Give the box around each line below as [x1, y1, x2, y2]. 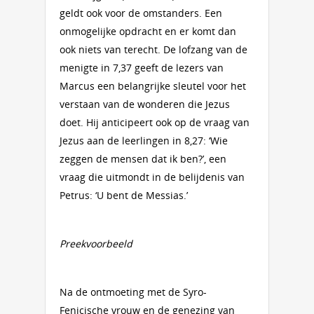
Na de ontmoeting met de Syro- [60, 285, 207, 299]
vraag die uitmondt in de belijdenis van [60, 170, 245, 184]
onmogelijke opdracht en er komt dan [60, 25, 236, 38]
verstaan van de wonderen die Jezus [60, 97, 230, 111]
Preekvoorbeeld [60, 237, 132, 250]
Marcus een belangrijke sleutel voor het [60, 79, 246, 93]
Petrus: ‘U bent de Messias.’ [60, 189, 188, 202]
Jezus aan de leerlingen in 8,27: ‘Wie [60, 134, 228, 147]
